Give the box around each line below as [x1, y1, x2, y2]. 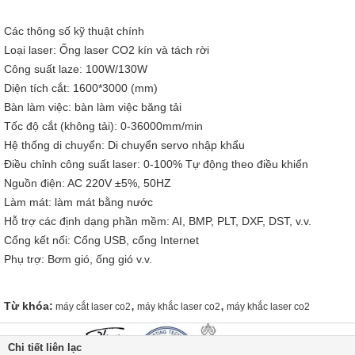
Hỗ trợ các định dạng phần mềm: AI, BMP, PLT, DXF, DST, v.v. [4, 215, 311, 227]
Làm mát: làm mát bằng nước [4, 196, 153, 208]
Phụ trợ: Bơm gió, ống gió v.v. [4, 253, 152, 265]
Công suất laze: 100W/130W [4, 63, 147, 75]
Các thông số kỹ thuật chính [4, 25, 144, 37]
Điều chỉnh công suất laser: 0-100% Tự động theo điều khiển [4, 158, 308, 170]
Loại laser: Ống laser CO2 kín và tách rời [4, 44, 209, 56]
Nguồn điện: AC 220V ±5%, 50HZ [4, 177, 171, 189]
